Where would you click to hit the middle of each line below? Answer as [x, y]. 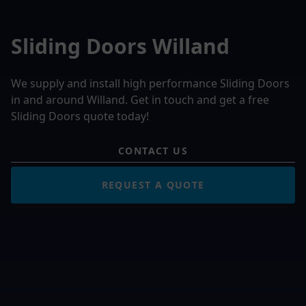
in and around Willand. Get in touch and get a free [140, 99]
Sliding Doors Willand [120, 46]
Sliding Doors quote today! [80, 116]
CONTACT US [153, 150]
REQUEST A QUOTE [153, 184]
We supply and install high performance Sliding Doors [150, 83]
